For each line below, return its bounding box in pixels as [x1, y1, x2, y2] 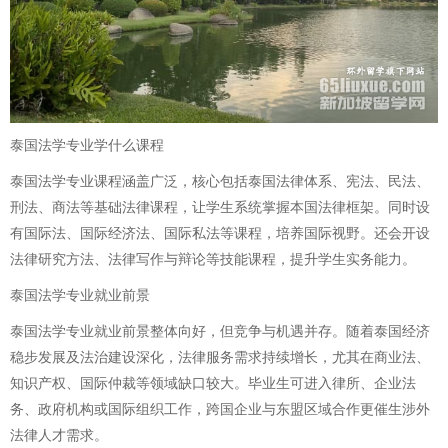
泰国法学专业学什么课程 [10, 138, 164, 153]
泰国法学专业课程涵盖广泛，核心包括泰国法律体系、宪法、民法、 [10, 174, 430, 189]
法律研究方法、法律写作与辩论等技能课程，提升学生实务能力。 [10, 252, 416, 267]
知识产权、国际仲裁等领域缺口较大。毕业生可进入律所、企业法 [10, 376, 416, 391]
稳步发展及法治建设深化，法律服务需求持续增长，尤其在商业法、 [10, 350, 430, 365]
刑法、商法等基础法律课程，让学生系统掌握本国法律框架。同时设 [10, 200, 430, 215]
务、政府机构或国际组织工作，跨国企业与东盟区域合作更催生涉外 [10, 402, 430, 417]
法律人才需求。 [10, 428, 108, 443]
